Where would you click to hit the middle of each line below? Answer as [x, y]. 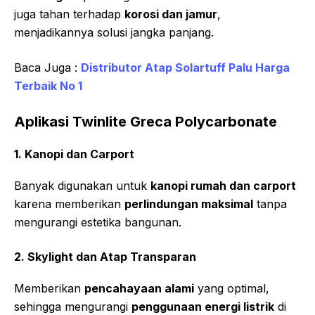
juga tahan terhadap [69, 14]
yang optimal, [232, 289]
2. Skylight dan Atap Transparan [105, 257]
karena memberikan [69, 204]
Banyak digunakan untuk [82, 186]
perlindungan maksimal [189, 204]
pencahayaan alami [139, 289]
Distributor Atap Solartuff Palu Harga [185, 68]
